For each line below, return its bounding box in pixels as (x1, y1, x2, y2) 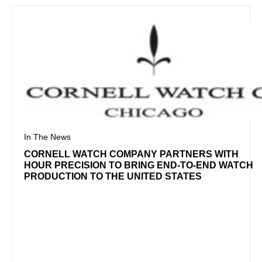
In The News (24, 132, 71, 142)
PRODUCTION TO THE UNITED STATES (24, 171, 202, 182)
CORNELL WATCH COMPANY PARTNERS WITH (24, 149, 239, 160)
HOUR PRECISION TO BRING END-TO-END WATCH (24, 160, 253, 171)
